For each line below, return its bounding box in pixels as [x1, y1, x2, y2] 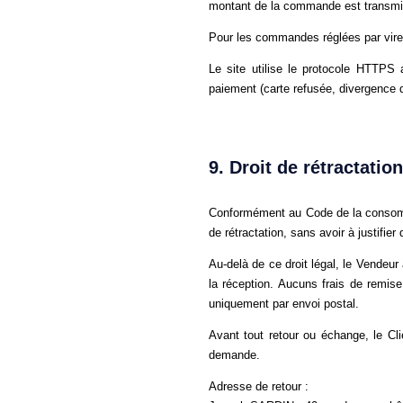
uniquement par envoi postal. [209, 297, 359, 310]
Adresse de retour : [209, 380, 309, 393]
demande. [209, 348, 260, 362]
